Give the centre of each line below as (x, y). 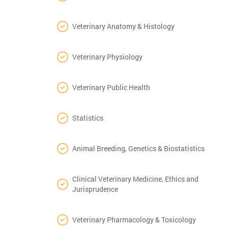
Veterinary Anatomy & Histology (123, 26)
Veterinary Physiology (107, 56)
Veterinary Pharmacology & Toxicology (134, 219)
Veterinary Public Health (111, 87)
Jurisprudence (95, 189)
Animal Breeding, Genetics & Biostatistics (138, 148)
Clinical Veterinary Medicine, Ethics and (135, 179)
